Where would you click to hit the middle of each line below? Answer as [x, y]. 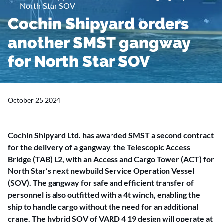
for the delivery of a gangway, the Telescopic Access [99, 147]
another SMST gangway [99, 42]
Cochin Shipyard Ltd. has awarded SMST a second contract [111, 135]
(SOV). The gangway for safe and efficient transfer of [101, 183]
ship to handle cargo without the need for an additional [103, 206]
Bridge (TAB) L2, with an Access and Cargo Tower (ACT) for [111, 159]
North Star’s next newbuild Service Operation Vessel [101, 171]
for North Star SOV [79, 61]
